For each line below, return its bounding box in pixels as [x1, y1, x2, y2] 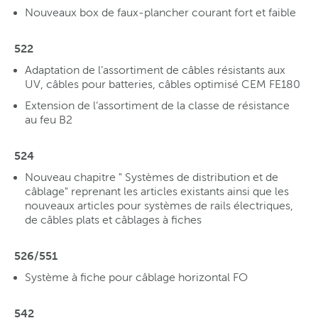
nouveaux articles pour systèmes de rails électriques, [25, 199, 293, 212]
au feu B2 [25, 113, 72, 126]
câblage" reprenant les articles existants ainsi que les [25, 185, 289, 197]
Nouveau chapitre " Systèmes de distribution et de [25, 170, 278, 183]
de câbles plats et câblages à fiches [25, 213, 202, 226]
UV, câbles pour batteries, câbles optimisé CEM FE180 [25, 77, 300, 90]
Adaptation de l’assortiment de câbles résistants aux [25, 63, 285, 76]
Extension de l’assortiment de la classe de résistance [25, 99, 290, 111]
